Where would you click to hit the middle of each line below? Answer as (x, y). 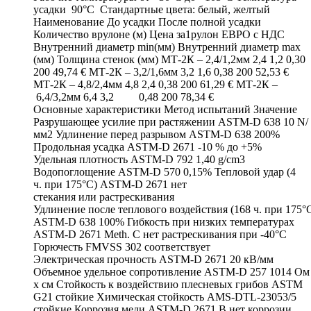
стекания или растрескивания (104, 196)
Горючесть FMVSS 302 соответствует (122, 246)
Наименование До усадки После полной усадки (147, 22)
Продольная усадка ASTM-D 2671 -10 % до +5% (148, 146)
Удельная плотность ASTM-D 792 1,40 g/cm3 (139, 159)
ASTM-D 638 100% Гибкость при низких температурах (164, 221)
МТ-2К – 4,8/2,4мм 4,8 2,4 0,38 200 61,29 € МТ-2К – (155, 84)
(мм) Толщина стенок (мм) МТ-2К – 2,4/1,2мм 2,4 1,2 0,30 (169, 59)
